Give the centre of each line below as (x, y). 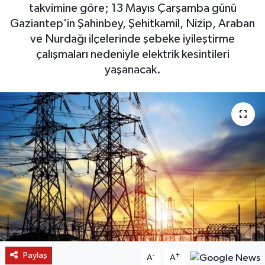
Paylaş (35, 255)
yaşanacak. (132, 70)
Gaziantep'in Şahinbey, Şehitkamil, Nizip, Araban (132, 23)
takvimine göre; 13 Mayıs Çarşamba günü (132, 8)
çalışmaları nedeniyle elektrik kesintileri (132, 54)
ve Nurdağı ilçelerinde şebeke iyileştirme (132, 39)
